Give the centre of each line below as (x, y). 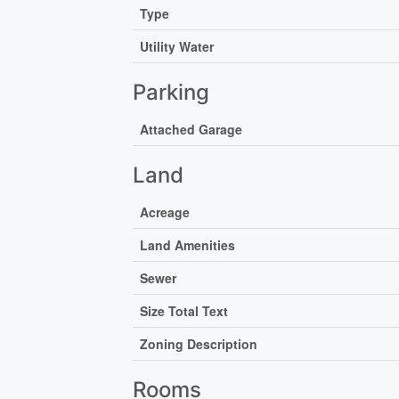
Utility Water (177, 46)
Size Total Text (184, 310)
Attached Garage (191, 129)
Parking (171, 92)
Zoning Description (199, 343)
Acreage (165, 212)
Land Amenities (188, 244)
